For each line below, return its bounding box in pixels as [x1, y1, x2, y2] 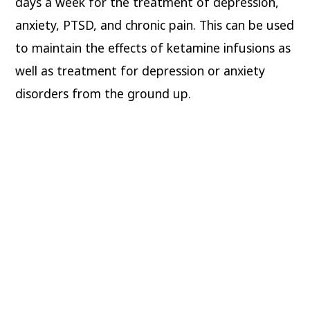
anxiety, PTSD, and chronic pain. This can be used [15, 16, 295, 33]
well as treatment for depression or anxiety [15, 62, 266, 79]
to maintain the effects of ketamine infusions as [15, 39, 291, 56]
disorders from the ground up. [15, 84, 192, 102]
